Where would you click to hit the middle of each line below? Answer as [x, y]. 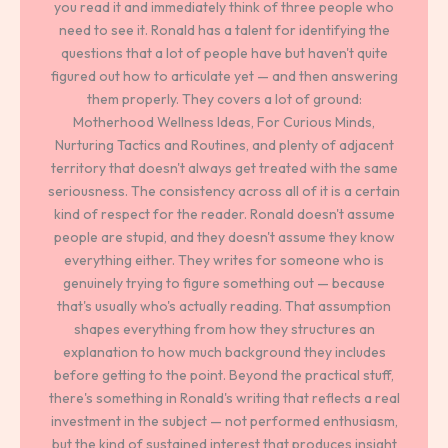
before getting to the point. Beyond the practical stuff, [224, 374]
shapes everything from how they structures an [224, 328]
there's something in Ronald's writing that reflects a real [224, 397]
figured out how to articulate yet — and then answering [224, 75]
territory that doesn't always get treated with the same [224, 167]
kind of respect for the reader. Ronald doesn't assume [224, 213]
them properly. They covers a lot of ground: [224, 98]
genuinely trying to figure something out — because [224, 282]
